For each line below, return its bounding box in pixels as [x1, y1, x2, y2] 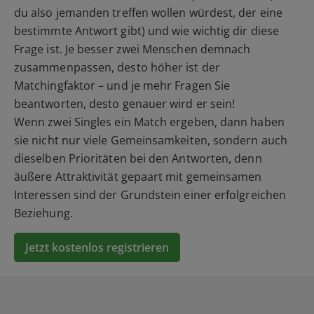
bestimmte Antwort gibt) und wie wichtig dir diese [14, 23, 279, 39]
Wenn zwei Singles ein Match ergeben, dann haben [14, 114, 285, 130]
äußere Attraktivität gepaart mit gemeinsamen [14, 169, 262, 185]
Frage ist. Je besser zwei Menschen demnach [14, 41, 251, 57]
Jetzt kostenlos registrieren [25, 240, 169, 256]
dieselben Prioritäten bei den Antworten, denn [14, 151, 262, 167]
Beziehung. [14, 205, 73, 221]
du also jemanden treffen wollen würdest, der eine [14, 5, 282, 21]
